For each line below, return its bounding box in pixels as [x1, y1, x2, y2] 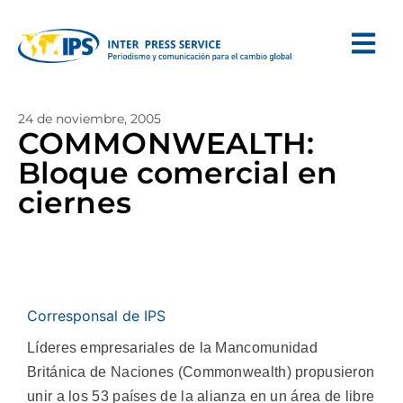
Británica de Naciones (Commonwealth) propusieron [27, 364, 375, 380]
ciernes [18, 184, 131, 220]
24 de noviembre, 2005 [18, 111, 161, 127]
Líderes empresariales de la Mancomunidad [27, 340, 318, 355]
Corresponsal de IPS [27, 307, 166, 325]
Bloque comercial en [18, 155, 337, 191]
